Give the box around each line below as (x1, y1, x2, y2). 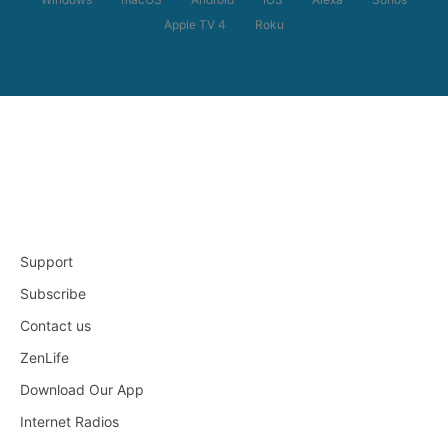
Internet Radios (20, 412, 119, 430)
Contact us (20, 316, 91, 334)
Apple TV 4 (164, 16, 226, 32)
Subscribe (20, 284, 86, 302)
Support (20, 252, 73, 270)
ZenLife (20, 348, 69, 366)
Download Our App (20, 380, 144, 398)
